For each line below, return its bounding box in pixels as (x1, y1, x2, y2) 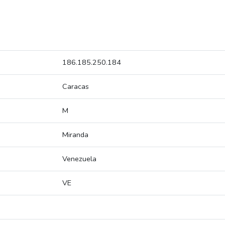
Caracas (62, 81, 89, 92)
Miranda (62, 130, 88, 140)
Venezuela (62, 154, 96, 164)
